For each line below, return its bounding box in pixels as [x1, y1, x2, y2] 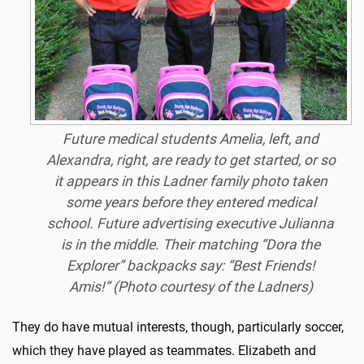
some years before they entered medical [65, 193, 316, 210]
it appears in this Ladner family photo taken [54, 172, 327, 189]
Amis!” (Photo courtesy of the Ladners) [68, 278, 313, 295]
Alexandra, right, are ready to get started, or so [45, 151, 336, 168]
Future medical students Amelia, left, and [63, 130, 319, 147]
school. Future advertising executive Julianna [47, 214, 335, 232]
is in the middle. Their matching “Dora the [61, 236, 321, 253]
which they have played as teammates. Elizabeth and [12, 342, 316, 358]
